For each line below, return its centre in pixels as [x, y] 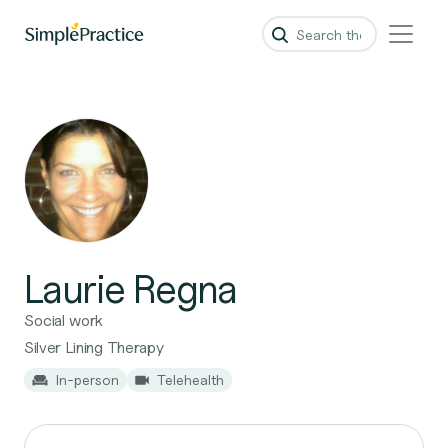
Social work [64, 320]
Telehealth [190, 379]
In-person [87, 379]
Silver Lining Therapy [94, 347]
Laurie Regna [130, 288]
